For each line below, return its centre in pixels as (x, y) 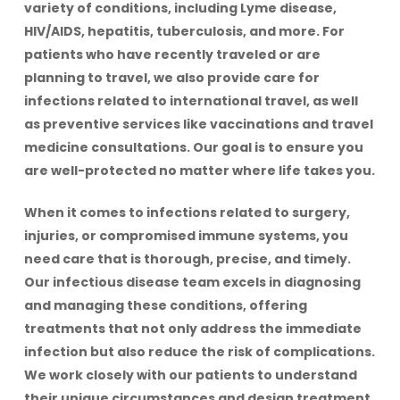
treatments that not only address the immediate (192, 329)
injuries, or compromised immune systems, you (186, 236)
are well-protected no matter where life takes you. (199, 171)
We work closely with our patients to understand (190, 375)
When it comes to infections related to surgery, (187, 213)
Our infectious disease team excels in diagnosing (192, 283)
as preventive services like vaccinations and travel (198, 125)
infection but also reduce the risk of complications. (199, 352)
